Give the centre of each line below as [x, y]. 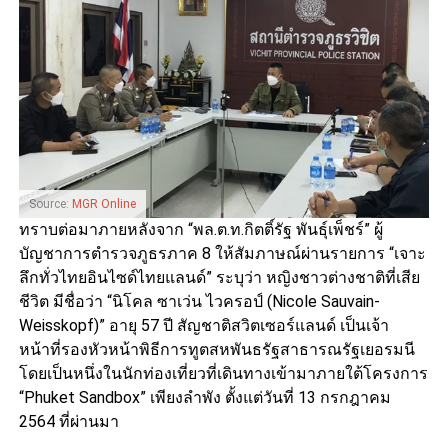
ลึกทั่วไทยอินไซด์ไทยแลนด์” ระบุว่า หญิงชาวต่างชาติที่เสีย [219, 278]
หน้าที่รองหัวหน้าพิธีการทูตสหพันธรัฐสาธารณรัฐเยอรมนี [216, 350]
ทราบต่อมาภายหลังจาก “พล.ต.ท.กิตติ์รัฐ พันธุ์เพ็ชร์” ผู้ [200, 230]
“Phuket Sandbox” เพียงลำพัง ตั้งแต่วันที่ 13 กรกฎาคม [204, 398]
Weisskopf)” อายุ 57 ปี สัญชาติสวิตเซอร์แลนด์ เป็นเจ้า [203, 326]
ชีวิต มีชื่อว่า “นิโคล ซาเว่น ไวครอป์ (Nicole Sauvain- [199, 302]
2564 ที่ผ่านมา [68, 422]
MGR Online [103, 204]
